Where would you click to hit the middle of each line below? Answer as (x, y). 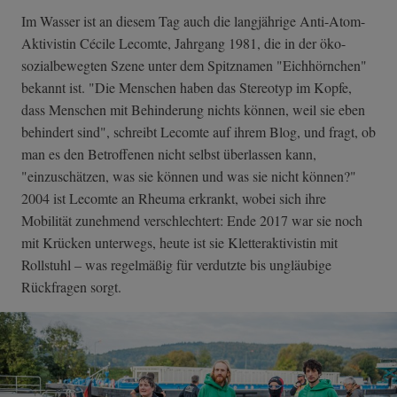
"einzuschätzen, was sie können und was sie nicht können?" (189, 175)
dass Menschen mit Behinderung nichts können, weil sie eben (193, 109)
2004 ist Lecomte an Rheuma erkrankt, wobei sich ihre (174, 198)
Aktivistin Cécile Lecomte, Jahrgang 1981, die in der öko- (183, 43)
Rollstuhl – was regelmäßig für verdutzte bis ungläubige (176, 264)
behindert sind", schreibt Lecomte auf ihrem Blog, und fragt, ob (198, 131)
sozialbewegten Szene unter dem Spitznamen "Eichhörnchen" (194, 65)
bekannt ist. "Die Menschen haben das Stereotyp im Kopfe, (187, 87)
